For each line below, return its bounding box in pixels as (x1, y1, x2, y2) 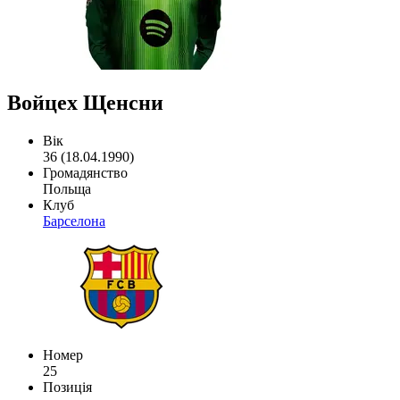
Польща (43, 180, 91, 196)
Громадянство (43, 164, 128, 180)
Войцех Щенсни (7, 90, 163, 114)
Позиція (43, 379, 92, 395)
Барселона (43, 212, 105, 229)
